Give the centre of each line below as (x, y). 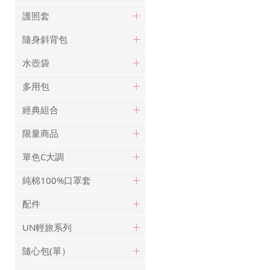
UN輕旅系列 (47, 227)
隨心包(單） (46, 250)
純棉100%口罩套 (57, 180)
